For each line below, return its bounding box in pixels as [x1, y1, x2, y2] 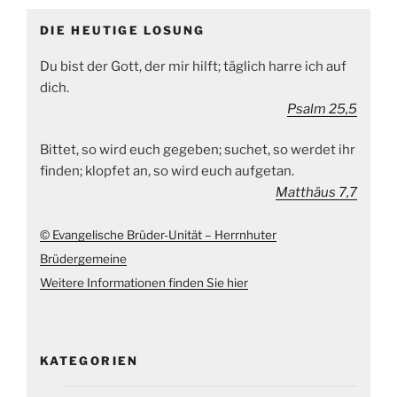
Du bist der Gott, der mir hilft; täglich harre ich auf [40, 58, 346, 74]
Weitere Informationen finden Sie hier [40, 275, 248, 290]
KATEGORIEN [40, 353, 139, 368]
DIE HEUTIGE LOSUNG [40, 23, 206, 38]
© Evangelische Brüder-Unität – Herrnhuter [40, 227, 276, 242]
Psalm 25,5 [287, 100, 357, 117]
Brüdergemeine [40, 251, 127, 266]
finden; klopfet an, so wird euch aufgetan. [40, 163, 294, 180]
